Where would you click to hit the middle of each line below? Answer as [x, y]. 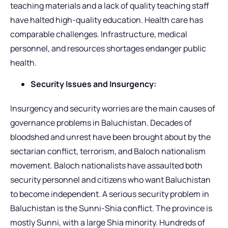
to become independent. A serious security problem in [110, 194]
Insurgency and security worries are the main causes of [113, 109]
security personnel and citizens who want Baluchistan [110, 180]
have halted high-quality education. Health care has [107, 20]
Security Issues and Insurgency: [93, 84]
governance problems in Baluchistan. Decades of [101, 123]
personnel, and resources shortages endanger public [108, 49]
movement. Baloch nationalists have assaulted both [106, 166]
